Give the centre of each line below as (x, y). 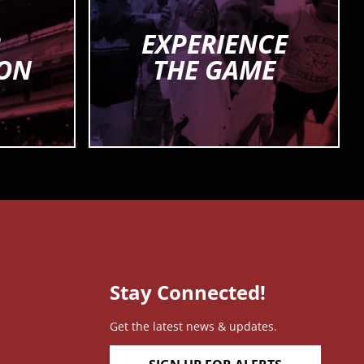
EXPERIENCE (214, 44)
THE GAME (214, 70)
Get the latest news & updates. (194, 327)
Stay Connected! (188, 292)
